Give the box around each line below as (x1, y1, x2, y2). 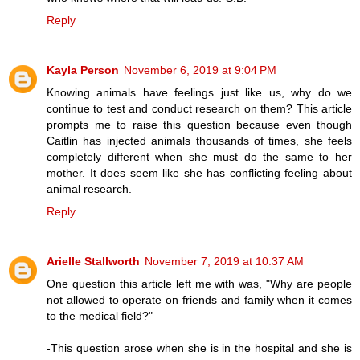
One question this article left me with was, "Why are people (47, 277, 352, 291)
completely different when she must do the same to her (47, 150, 352, 164)
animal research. (47, 182, 132, 196)
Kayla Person (47, 63, 119, 77)
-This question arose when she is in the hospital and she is (47, 342, 352, 355)
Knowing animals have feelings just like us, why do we (47, 86, 352, 100)
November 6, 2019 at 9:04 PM (124, 63, 276, 77)
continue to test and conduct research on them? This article (47, 102, 352, 116)
